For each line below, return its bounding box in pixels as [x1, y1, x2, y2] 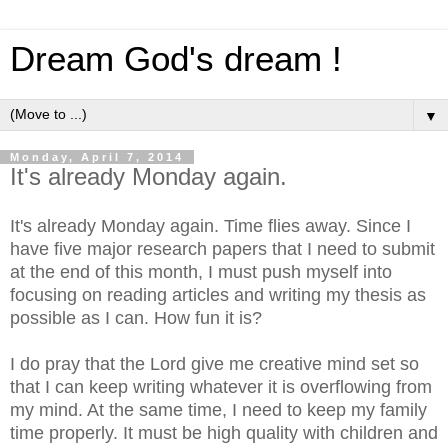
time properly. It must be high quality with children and [10, 422, 438, 443]
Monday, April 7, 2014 [10, 151, 184, 163]
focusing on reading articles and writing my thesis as [10, 284, 426, 305]
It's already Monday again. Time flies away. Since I [10, 215, 411, 236]
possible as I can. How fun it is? [10, 307, 267, 328]
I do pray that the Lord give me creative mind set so [10, 353, 419, 374]
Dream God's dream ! [10, 40, 342, 78]
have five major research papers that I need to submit [10, 238, 435, 259]
